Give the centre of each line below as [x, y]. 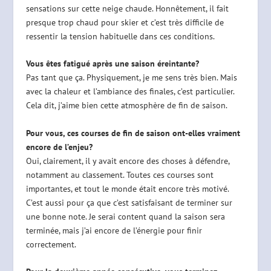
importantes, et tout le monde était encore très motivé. [127, 188]
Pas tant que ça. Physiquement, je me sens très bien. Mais [131, 78]
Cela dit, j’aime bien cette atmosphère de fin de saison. [126, 106]
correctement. [51, 244]
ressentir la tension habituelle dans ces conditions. [120, 37]
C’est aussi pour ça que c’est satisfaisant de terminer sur [129, 202]
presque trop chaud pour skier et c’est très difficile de [125, 23]
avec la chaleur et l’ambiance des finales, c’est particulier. [130, 92]
